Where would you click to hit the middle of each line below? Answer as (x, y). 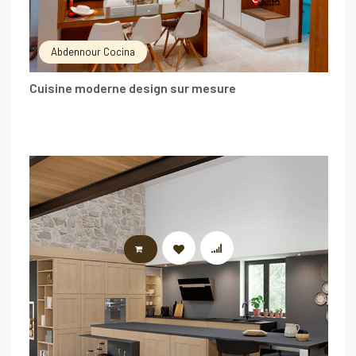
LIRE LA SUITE (186, 249)
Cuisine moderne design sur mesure (133, 87)
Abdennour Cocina (93, 51)
